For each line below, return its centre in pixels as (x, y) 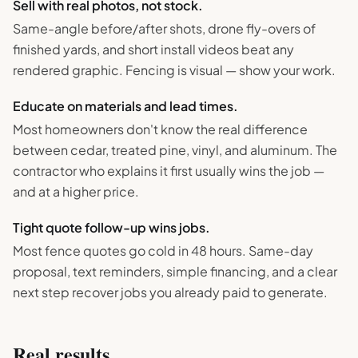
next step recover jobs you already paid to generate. (170, 292)
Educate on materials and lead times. (125, 106)
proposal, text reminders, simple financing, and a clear (175, 271)
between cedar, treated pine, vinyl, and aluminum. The (175, 150)
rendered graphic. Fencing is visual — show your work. (174, 70)
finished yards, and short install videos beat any (153, 49)
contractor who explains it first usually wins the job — (169, 171)
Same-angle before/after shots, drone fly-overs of (164, 28)
